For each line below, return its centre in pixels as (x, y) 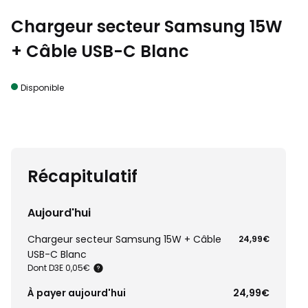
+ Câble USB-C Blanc (100, 51)
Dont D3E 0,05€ (59, 268)
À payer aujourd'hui (77, 293)
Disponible (42, 88)
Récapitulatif (82, 176)
